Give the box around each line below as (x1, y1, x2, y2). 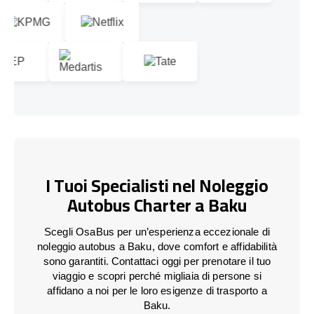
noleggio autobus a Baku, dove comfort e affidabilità (37, 240, 277, 252)
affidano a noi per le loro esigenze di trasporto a (47, 284, 267, 296)
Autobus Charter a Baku (67, 189, 247, 222)
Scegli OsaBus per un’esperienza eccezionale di (44, 225, 270, 238)
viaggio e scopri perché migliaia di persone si (53, 269, 261, 282)
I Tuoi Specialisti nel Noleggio (46, 169, 268, 203)
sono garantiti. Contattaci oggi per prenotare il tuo (43, 254, 271, 267)
